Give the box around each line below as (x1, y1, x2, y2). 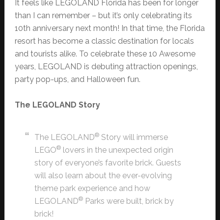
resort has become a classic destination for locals (14, 36, 194, 46)
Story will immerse (99, 132, 168, 142)
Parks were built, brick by (82, 196, 174, 206)
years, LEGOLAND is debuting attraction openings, (14, 61, 198, 71)
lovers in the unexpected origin (60, 145, 173, 155)
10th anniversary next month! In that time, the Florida (14, 23, 205, 33)
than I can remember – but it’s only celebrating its (14, 10, 192, 20)
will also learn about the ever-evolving (34, 170, 172, 180)
